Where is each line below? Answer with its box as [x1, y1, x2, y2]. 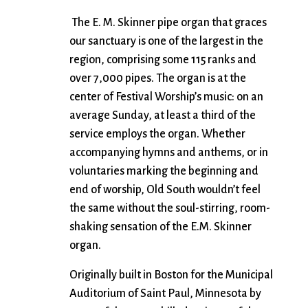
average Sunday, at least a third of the [69, 109, 256, 122]
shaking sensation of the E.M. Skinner [69, 221, 252, 234]
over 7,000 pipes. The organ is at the [69, 72, 246, 85]
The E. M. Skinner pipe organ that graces [69, 16, 267, 30]
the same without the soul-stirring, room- [69, 202, 270, 215]
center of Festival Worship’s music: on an [69, 91, 263, 104]
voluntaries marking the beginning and [69, 165, 258, 178]
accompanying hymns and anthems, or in [69, 146, 268, 159]
